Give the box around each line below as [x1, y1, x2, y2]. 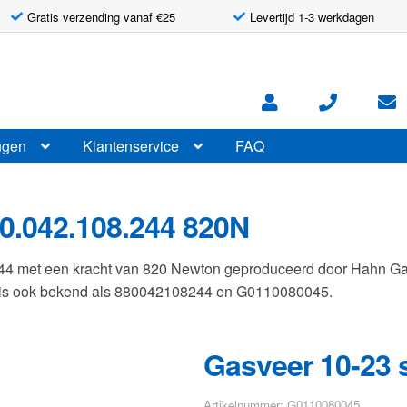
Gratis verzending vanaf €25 [26, 7, 175, 25]
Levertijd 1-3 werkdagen [250, 7, 375, 25]
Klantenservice [83, 134, 180, 156]
